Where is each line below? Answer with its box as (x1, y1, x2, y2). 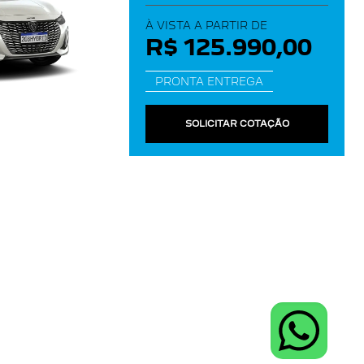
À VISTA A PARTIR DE (145, 19, 267, 32)
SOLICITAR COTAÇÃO (184, 118, 289, 129)
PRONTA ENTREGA (155, 75, 263, 88)
